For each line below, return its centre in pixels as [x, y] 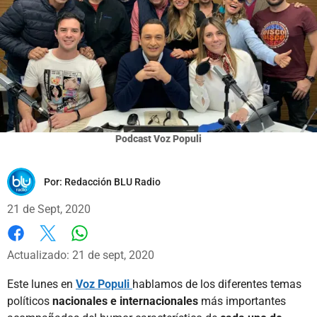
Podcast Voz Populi [158, 138]
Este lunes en [41, 284]
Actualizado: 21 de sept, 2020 [81, 255]
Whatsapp [104, 247]
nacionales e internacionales [125, 301]
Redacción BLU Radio [113, 181]
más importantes [242, 301]
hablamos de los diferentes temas [217, 284]
